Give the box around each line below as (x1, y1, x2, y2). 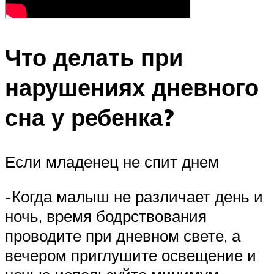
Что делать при (5, 42, 183, 72)
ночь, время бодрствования (5, 206, 207, 226)
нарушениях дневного (5, 72, 259, 102)
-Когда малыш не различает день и (5, 187, 263, 207)
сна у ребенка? (5, 102, 174, 132)
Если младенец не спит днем (5, 151, 219, 171)
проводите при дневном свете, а (5, 226, 240, 246)
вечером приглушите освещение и (5, 245, 256, 265)
